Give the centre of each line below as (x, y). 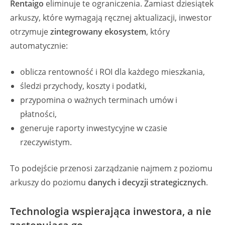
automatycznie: (39, 46)
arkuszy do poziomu (49, 182)
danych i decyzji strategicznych (147, 182)
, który (158, 32)
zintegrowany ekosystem (98, 32)
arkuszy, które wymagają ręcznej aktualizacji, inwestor (111, 18)
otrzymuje (30, 32)
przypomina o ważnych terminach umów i (99, 100)
